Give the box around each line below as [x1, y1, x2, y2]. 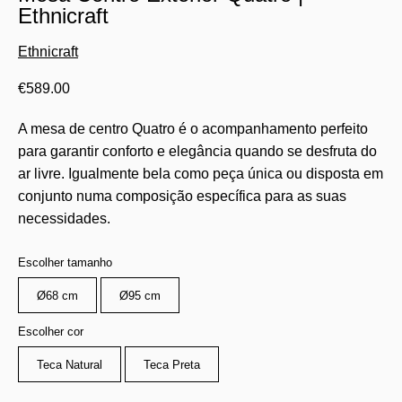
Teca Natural [37, 357, 102, 371]
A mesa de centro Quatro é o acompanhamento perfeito [18, 121, 368, 136]
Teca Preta [144, 357, 200, 371]
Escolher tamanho [18, 256, 112, 269]
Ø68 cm [37, 288, 78, 302]
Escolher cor [18, 325, 83, 338]
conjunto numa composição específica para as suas [18, 188, 346, 204]
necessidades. [18, 211, 110, 226]
